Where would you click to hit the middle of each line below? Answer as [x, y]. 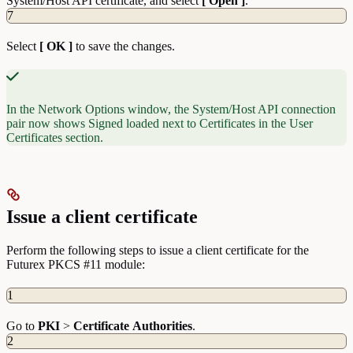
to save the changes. [124, 46]
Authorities [162, 326]
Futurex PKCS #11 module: [76, 265]
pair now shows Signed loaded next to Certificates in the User [160, 124]
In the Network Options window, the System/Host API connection [171, 110]
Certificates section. [55, 138]
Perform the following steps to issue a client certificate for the [158, 251]
